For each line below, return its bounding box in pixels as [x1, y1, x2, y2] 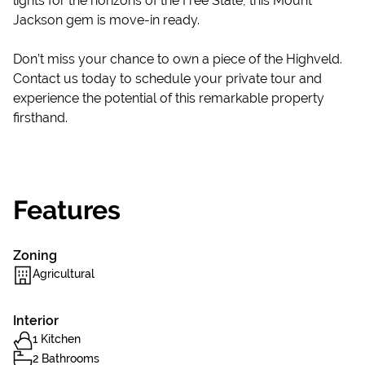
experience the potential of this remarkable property [13, 90, 324, 106]
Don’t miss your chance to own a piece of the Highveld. [13, 51, 342, 67]
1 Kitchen [33, 332, 81, 345]
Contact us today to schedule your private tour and [13, 71, 322, 86]
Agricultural [33, 267, 95, 280]
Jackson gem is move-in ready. [13, 12, 200, 28]
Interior [13, 313, 59, 328]
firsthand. [13, 110, 68, 125]
